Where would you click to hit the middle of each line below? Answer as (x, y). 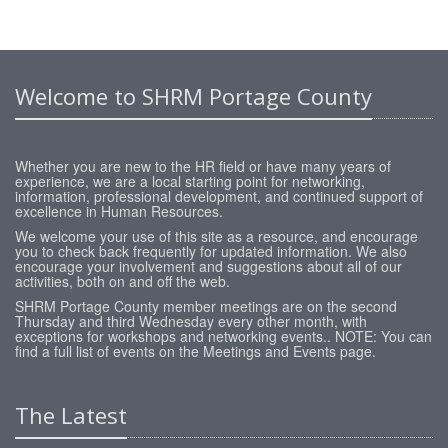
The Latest (71, 415)
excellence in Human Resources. (119, 211)
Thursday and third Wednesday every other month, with (191, 321)
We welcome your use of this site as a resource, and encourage (216, 236)
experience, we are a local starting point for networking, (190, 181)
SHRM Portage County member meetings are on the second (206, 306)
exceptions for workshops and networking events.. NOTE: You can (223, 336)
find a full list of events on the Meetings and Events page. (195, 351)
